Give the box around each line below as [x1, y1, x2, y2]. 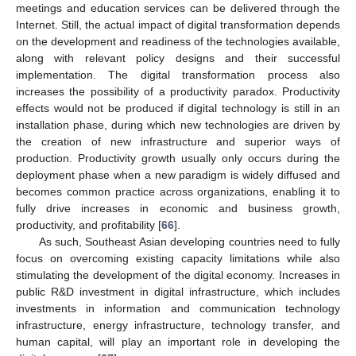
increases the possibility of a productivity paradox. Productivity [16, 84, 340, 98]
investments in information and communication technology [16, 301, 340, 315]
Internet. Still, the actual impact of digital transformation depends [16, 17, 340, 31]
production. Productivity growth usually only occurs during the [16, 151, 340, 164]
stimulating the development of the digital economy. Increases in [16, 268, 340, 281]
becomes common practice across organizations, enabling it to [16, 184, 340, 198]
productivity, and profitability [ [16, 218, 161, 231]
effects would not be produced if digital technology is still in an [16, 101, 340, 114]
